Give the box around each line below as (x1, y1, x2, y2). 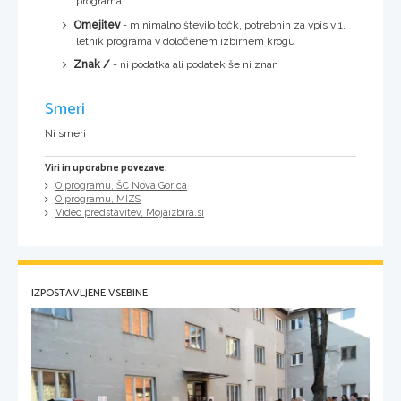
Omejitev (73, 18, 120, 31)
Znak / (73, 57, 110, 71)
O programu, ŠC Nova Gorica (55, 179, 187, 192)
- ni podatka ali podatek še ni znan (110, 57, 278, 71)
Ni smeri (45, 126, 86, 140)
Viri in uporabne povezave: (45, 159, 167, 176)
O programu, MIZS (55, 192, 141, 205)
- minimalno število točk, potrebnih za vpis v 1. (120, 18, 346, 31)
